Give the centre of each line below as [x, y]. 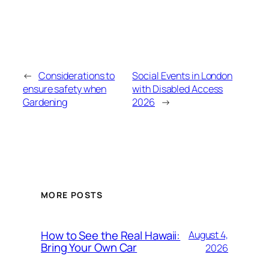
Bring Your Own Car [89, 247]
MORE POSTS [72, 195]
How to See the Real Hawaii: [111, 235]
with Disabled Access [178, 89]
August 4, [208, 234]
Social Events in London [183, 75]
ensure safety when [65, 89]
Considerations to [77, 75]
